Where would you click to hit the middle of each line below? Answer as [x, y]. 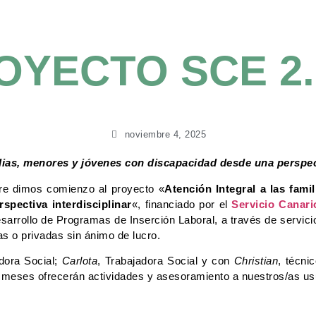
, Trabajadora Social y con [166, 261]
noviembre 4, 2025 [165, 135]
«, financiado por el [182, 204]
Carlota [80, 261]
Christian [256, 261]
